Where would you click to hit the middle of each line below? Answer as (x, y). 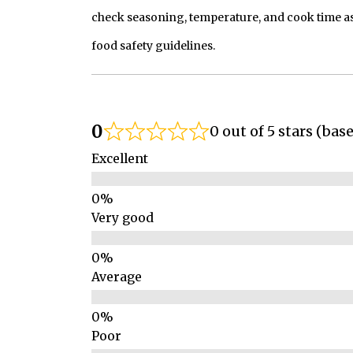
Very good (122, 218)
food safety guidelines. (153, 46)
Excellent (119, 159)
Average (116, 277)
